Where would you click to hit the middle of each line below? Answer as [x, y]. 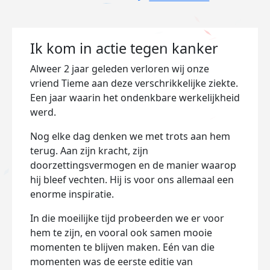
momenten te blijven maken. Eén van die [122, 247]
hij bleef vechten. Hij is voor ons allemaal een [132, 180]
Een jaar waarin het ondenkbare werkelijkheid [135, 98]
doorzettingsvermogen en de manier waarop [133, 165]
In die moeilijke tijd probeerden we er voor [127, 218]
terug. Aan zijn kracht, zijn [89, 151]
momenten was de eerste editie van [111, 262]
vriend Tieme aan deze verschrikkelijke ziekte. [134, 83]
